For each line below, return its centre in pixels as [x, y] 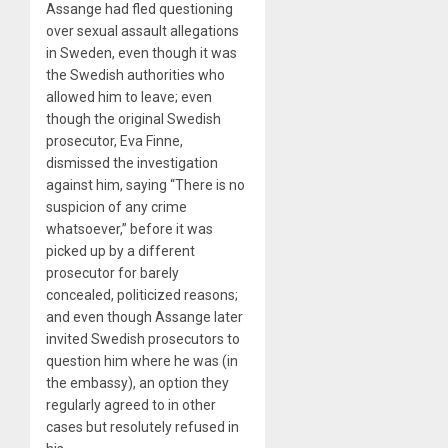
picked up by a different [120, 250]
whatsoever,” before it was [129, 228]
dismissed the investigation [132, 162]
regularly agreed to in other [131, 404]
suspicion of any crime [116, 206]
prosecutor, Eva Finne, [114, 140]
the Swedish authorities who [135, 74]
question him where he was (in [142, 360]
